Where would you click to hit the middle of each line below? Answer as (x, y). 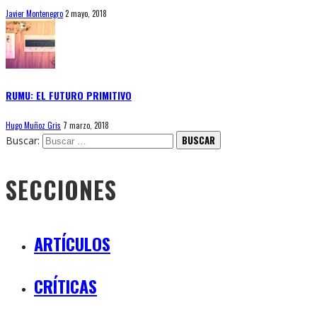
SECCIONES (61, 190)
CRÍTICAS (65, 286)
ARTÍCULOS (72, 243)
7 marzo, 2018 (86, 125)
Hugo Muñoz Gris (33, 125)
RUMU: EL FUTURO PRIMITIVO (69, 96)
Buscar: (23, 140)
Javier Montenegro (34, 13)
